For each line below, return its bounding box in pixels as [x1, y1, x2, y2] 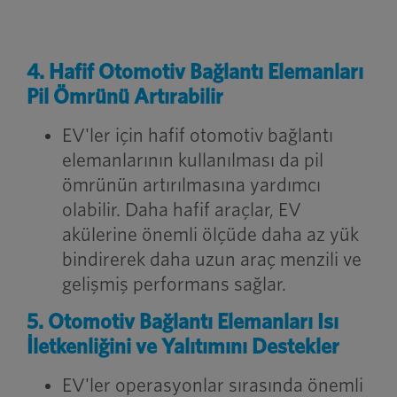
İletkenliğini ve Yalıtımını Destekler [26, 337, 339, 359]
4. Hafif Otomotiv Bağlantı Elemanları [26, 62, 363, 84]
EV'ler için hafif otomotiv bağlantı [61, 126, 333, 146]
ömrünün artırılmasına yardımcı [61, 175, 321, 196]
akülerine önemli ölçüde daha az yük [61, 225, 359, 245]
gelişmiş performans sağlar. [61, 275, 286, 295]
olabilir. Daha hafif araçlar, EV [61, 200, 301, 221]
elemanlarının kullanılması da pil [61, 151, 323, 171]
